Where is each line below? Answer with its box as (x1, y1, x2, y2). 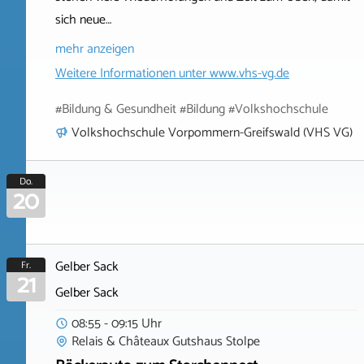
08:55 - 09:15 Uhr (71, 312, 162, 335)
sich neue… (55, 8, 111, 31)
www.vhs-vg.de (210, 62, 289, 84)
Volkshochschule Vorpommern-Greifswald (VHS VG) (71, 121, 353, 144)
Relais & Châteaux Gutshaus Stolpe (71, 330, 260, 353)
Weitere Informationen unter (55, 62, 210, 84)
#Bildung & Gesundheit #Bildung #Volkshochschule (55, 97, 328, 120)
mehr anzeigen (55, 37, 134, 60)
